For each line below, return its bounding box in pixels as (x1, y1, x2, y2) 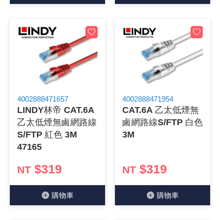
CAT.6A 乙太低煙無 (122, 105, 199, 115)
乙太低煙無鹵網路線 (17, 117, 97, 127)
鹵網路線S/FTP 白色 (122, 117, 203, 127)
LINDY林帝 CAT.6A (17, 105, 94, 115)
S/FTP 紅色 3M (17, 130, 77, 139)
